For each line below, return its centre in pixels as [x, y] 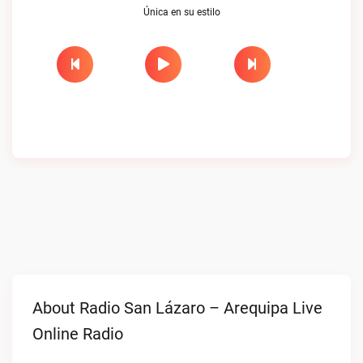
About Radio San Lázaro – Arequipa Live [177, 308]
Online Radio [78, 334]
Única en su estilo [181, 12]
